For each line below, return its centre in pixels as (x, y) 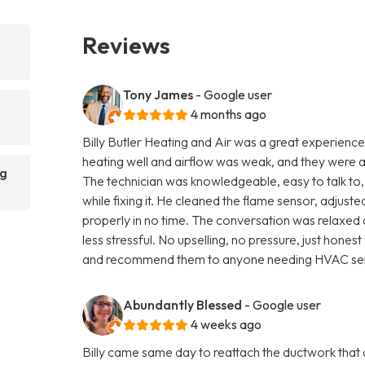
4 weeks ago (226, 324)
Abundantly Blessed (183, 304)
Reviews (127, 44)
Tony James (158, 94)
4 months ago (229, 114)
